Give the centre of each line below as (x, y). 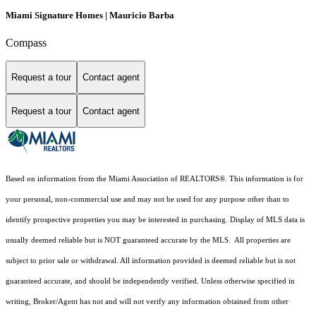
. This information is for (264, 179)
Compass (26, 42)
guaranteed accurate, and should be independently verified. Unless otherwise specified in (150, 281)
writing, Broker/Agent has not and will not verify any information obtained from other (147, 302)
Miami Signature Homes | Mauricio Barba (90, 15)
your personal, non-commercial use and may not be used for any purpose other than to (147, 200)
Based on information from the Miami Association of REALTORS (113, 179)
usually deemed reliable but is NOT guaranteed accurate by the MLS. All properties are (148, 241)
